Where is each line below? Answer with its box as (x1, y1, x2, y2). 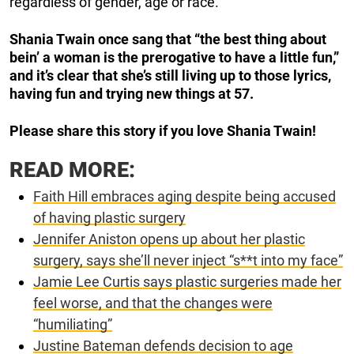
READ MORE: (9, 156, 135, 183)
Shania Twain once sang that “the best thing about (9, 30, 326, 47)
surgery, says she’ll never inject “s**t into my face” (33, 251, 343, 269)
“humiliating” (33, 315, 112, 333)
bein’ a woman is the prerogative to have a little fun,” (9, 48, 339, 66)
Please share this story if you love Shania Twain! (9, 122, 316, 139)
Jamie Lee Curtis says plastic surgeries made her (33, 273, 341, 290)
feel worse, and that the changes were (33, 294, 273, 311)
